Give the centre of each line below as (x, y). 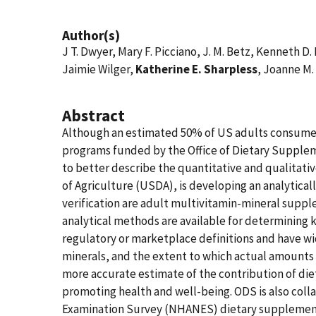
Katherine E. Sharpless (196, 69)
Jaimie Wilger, (99, 69)
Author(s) (91, 35)
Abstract (93, 115)
